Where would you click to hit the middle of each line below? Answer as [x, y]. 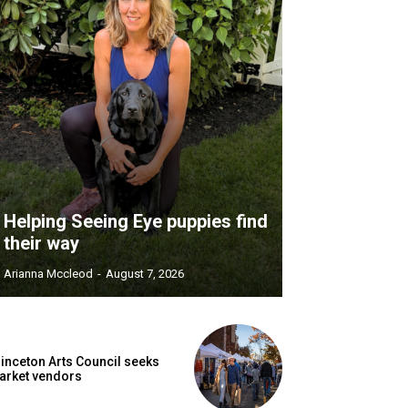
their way [41, 244]
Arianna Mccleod [48, 274]
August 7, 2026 [145, 274]
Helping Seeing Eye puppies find [136, 222]
